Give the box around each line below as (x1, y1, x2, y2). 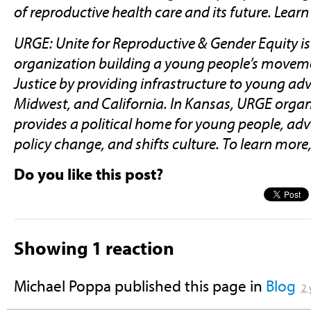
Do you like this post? (13, 164, 163, 185)
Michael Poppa (13, 275, 111, 296)
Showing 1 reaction (13, 235, 174, 260)
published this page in (110, 275, 266, 296)
